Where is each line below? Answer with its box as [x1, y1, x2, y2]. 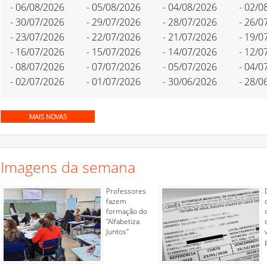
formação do [106, 206, 147, 216]
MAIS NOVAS [29, 112, 67, 121]
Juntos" [106, 226, 129, 237]
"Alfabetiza [106, 216, 139, 226]
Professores [106, 186, 146, 196]
